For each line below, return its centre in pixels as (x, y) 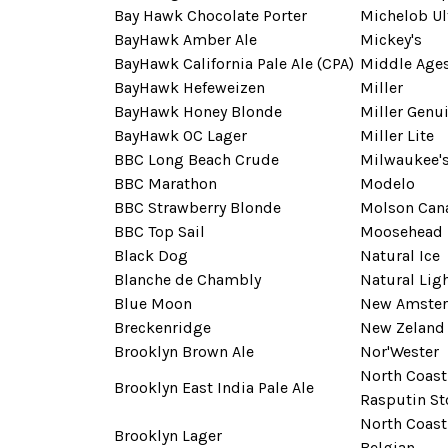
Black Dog (151, 255)
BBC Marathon (165, 183)
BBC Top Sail (159, 231)
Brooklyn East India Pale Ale (214, 387)
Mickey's (391, 39)
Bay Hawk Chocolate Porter (210, 15)
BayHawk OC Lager (180, 135)
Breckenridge (162, 327)
